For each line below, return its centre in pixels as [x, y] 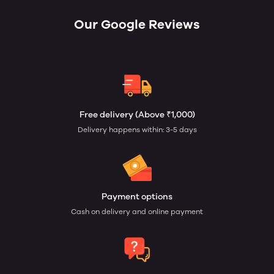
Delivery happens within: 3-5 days [137, 130]
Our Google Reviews [137, 25]
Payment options [137, 197]
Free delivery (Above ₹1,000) [137, 115]
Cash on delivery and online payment [137, 212]
